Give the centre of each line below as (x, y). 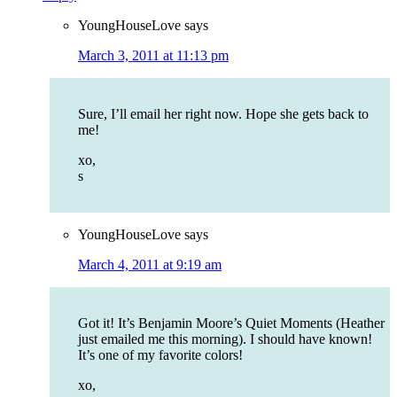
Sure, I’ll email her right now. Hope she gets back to (223, 114)
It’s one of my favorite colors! (160, 355)
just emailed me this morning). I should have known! (225, 339)
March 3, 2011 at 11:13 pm (153, 56)
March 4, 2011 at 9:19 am (150, 265)
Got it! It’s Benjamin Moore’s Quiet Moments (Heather (231, 323)
